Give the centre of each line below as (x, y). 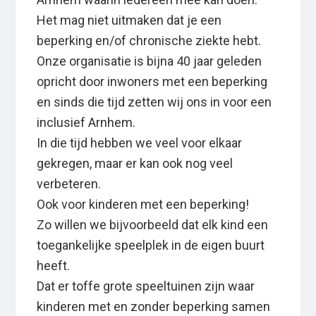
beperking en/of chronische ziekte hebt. (149, 41)
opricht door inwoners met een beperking (152, 82)
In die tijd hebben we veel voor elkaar (140, 143)
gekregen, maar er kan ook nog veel (135, 164)
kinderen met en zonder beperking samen (154, 307)
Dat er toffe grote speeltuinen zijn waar (146, 286)
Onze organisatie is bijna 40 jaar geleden (150, 61)
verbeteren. (69, 184)
